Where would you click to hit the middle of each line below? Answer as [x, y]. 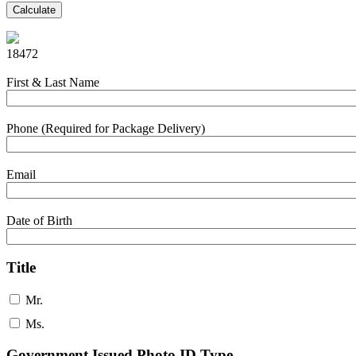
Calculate [34, 10]
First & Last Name [53, 83]
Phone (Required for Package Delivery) [106, 129]
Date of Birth [39, 220]
